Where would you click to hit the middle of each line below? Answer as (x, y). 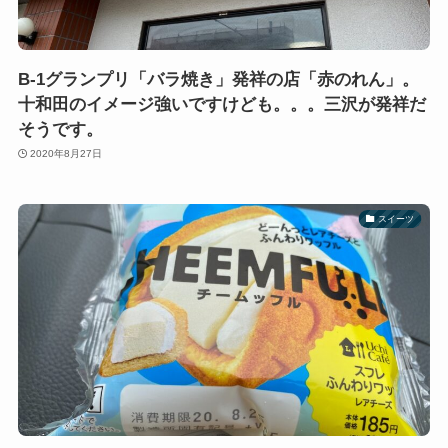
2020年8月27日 (66, 154)
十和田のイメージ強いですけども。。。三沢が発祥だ (221, 104)
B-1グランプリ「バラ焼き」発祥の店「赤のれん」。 (218, 79)
